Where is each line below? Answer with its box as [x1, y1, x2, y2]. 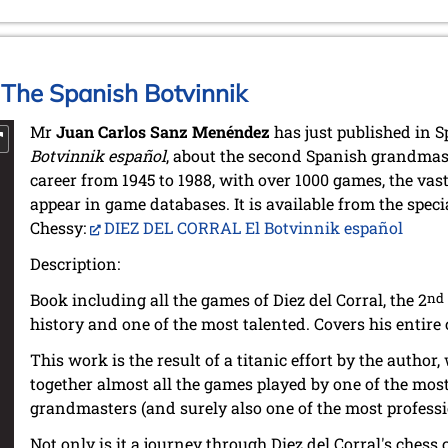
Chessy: [30, 217, 90, 239]
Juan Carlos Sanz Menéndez [56, 121, 270, 143]
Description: [30, 253, 120, 275]
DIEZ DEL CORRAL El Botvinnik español [104, 217, 403, 239]
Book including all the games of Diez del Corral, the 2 [30, 289, 427, 311]
